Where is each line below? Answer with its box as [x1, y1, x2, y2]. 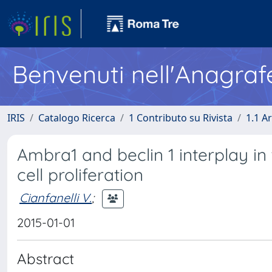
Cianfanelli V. [19, 189, 92, 205]
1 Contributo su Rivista [129, 111, 233, 124]
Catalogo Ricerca [38, 111, 115, 124]
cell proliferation [17, 164, 143, 185]
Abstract [17, 250, 74, 268]
